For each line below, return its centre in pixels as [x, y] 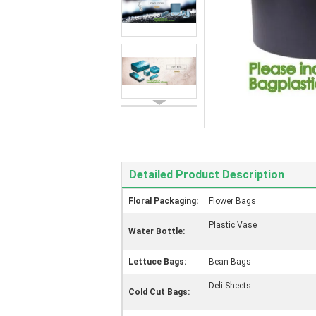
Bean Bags [230, 262]
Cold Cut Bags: [159, 292]
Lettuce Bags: [157, 262]
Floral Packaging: [163, 201]
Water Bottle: [157, 231]
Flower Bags [232, 201]
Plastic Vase [233, 225]
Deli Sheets [230, 286]
